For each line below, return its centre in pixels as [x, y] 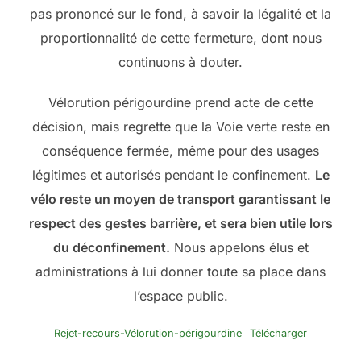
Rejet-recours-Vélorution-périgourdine [148, 333]
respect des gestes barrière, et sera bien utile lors [180, 223]
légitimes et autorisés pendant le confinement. [173, 174]
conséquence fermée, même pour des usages [180, 150]
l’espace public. [180, 295]
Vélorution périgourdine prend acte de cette [180, 102]
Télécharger [278, 333]
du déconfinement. [111, 247]
